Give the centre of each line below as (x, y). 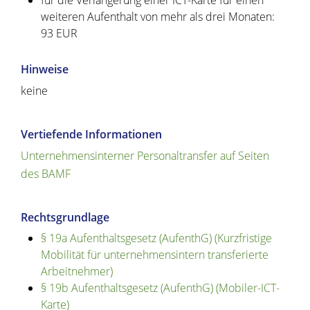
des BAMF (46, 174)
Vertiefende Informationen (91, 135)
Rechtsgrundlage (65, 218)
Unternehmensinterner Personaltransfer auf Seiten (145, 156)
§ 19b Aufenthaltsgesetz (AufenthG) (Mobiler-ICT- (160, 288)
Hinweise (45, 70)
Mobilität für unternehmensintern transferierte (154, 255)
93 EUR (59, 34)
